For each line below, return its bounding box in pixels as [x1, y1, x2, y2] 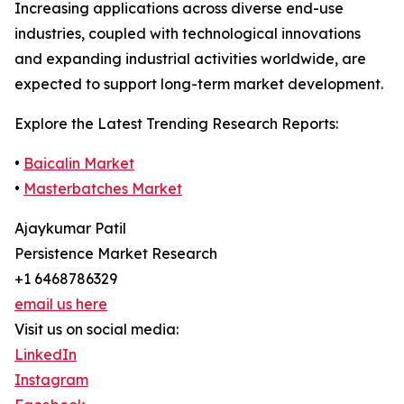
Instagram [14, 371, 88, 390]
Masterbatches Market [23, 179, 182, 198]
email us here [14, 295, 107, 314]
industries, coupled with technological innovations [14, 24, 361, 43]
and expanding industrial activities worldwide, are [14, 50, 366, 69]
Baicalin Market [23, 154, 134, 173]
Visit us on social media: [14, 320, 179, 339]
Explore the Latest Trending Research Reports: [14, 115, 338, 133]
